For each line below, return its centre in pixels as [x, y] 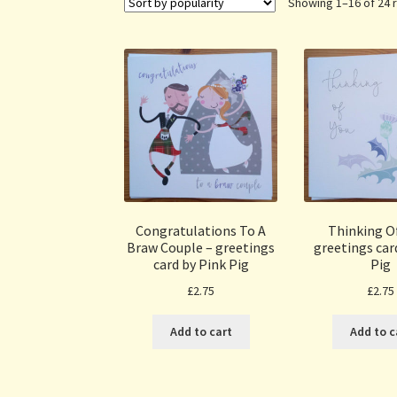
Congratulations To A [201, 231]
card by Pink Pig [201, 265]
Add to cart [201, 332]
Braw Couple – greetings [201, 248]
